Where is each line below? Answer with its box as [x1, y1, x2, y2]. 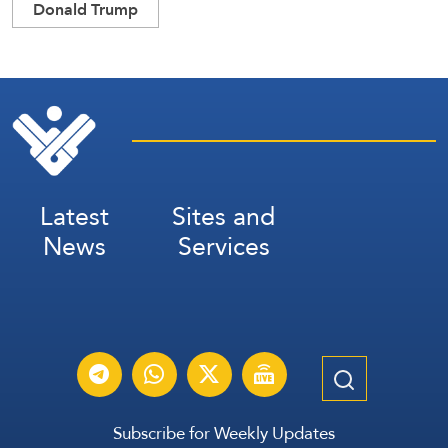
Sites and [172, 193, 276, 241]
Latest [40, 193, 110, 241]
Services [177, 223, 270, 271]
